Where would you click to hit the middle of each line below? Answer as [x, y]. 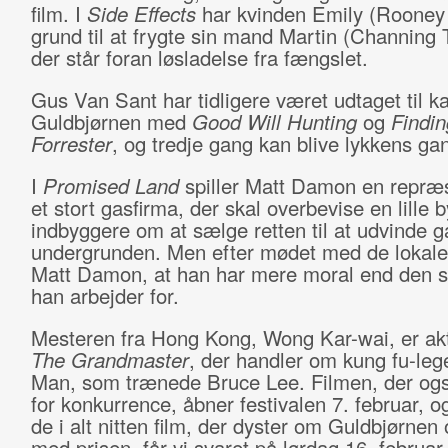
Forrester [71, 143]
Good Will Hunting [277, 121]
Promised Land [113, 185]
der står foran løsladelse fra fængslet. [202, 57]
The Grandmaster [109, 359]
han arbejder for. [107, 295]
